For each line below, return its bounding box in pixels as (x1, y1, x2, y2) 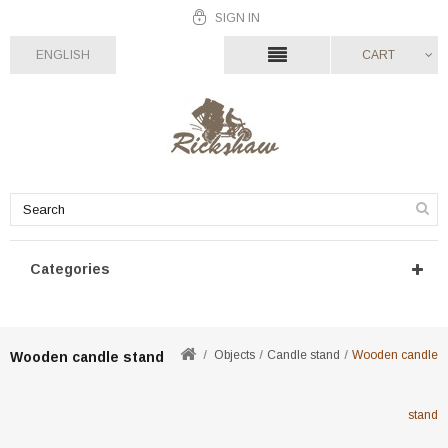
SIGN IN (214, 11, 260, 25)
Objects (214, 348, 255, 362)
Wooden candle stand (10, 349, 164, 365)
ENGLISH (36, 48, 90, 62)
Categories (30, 261, 110, 277)
